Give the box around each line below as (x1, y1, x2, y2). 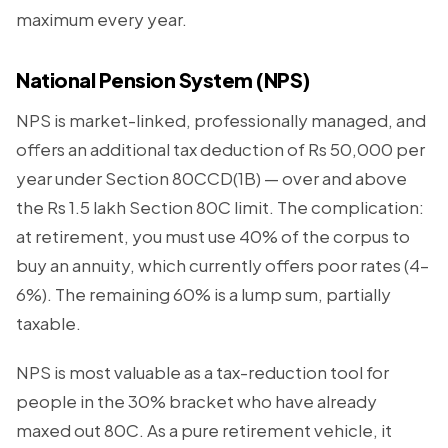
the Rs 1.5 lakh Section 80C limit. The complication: (16, 196, 424, 218)
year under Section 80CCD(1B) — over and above (16, 167, 407, 189)
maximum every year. (16, 8, 187, 30)
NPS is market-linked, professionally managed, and (16, 109, 426, 131)
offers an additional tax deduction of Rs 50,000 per (16, 138, 425, 160)
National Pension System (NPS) (16, 67, 310, 92)
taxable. (16, 312, 81, 334)
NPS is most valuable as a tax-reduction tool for (16, 361, 389, 383)
